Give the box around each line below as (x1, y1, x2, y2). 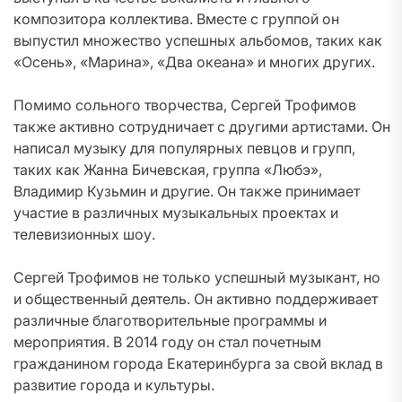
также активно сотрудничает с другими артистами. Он (13, 118, 390, 135)
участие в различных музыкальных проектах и (13, 204, 338, 222)
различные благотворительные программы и (13, 311, 327, 329)
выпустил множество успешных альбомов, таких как (13, 31, 382, 49)
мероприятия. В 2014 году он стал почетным (13, 333, 321, 351)
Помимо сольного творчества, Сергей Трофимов (13, 96, 356, 114)
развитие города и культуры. (13, 376, 214, 394)
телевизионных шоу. (13, 225, 155, 243)
